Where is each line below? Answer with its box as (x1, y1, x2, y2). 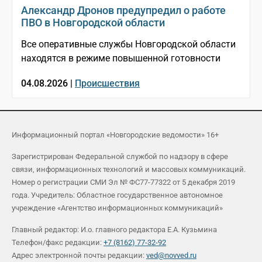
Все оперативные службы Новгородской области (21, 39, 236, 50)
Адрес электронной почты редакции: (12, 251, 146, 260)
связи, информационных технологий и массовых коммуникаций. (12, 165, 246, 174)
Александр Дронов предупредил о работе (21, 4, 226, 16)
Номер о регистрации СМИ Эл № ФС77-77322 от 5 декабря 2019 (12, 178, 235, 187)
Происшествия (75, 78, 140, 89)
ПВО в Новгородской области (21, 16, 165, 29)
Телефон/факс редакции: (12, 238, 104, 247)
